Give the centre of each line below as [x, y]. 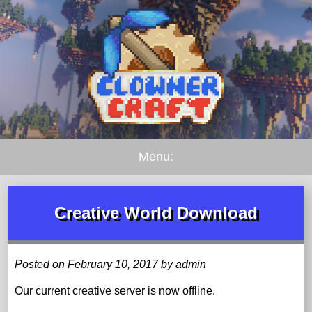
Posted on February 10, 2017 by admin [111, 264]
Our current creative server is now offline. [115, 290]
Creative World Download [156, 212]
